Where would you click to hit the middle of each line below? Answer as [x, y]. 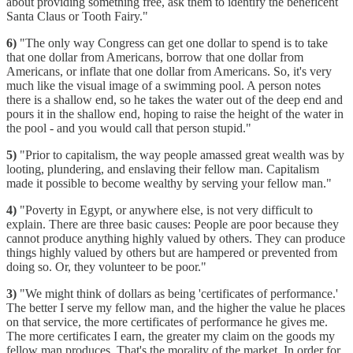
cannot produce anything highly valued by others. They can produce [176, 238]
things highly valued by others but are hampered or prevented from [172, 252]
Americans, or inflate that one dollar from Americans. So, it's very [169, 71]
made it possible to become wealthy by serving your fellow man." [169, 183]
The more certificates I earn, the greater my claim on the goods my [171, 336]
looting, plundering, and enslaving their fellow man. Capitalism [163, 169]
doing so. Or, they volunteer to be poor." [106, 266]
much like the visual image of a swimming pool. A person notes [163, 85]
